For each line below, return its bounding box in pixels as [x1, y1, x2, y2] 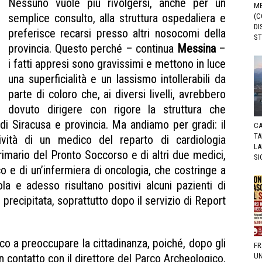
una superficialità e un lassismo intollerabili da [8, 71, 226, 86]
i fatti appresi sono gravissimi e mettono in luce [8, 56, 226, 71]
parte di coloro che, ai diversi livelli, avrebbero [8, 87, 226, 101]
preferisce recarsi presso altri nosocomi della [8, 26, 226, 40]
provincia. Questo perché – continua [8, 41, 177, 56]
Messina [177, 41, 216, 56]
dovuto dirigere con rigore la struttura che [8, 102, 226, 116]
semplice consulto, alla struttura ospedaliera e [8, 11, 226, 25]
